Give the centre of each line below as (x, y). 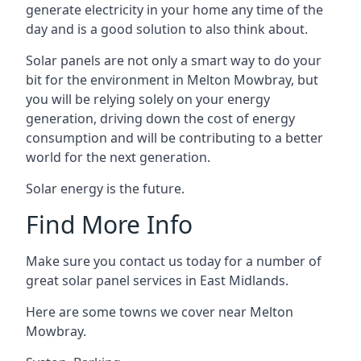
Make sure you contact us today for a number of (174, 261)
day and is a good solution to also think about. (167, 29)
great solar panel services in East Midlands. (157, 280)
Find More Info (109, 224)
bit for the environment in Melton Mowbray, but (172, 80)
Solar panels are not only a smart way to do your (174, 60)
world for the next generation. (118, 157)
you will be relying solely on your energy (148, 99)
